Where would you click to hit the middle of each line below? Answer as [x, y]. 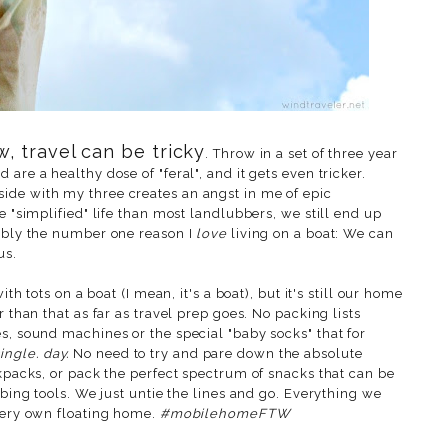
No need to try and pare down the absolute [216, 353]
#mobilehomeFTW [225, 413]
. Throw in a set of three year [301, 153]
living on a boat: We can [310, 233]
